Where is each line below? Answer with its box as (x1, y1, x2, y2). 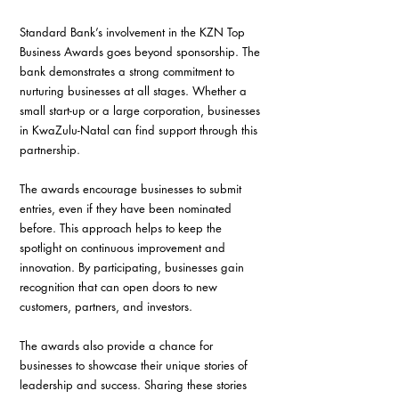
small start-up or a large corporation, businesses (20, 102, 264, 119)
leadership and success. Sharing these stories (20, 377, 250, 394)
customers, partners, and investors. (20, 298, 192, 315)
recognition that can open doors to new (20, 279, 221, 296)
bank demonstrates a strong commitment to (20, 63, 238, 80)
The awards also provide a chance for (20, 338, 216, 354)
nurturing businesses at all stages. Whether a (20, 83, 250, 100)
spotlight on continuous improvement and (20, 240, 229, 256)
